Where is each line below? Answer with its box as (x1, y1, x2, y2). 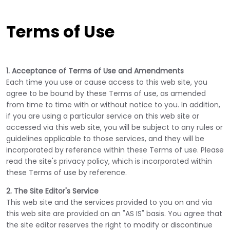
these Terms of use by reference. (6, 167, 127, 178)
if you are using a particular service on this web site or (6, 111, 199, 121)
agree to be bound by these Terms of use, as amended (6, 88, 206, 99)
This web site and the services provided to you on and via (6, 197, 212, 207)
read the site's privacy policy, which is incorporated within (6, 156, 212, 166)
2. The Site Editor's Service (6, 186, 99, 196)
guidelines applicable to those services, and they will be (6, 133, 204, 144)
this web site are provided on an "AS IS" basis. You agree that (6, 208, 222, 219)
